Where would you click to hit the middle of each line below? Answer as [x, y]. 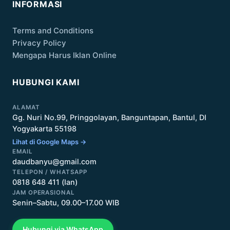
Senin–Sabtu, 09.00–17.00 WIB [66, 203]
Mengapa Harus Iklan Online [64, 55]
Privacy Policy [39, 43]
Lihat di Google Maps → [49, 142]
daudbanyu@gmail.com [54, 162]
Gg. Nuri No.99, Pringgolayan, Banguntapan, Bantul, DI [109, 118]
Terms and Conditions [53, 31]
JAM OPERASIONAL [44, 193]
